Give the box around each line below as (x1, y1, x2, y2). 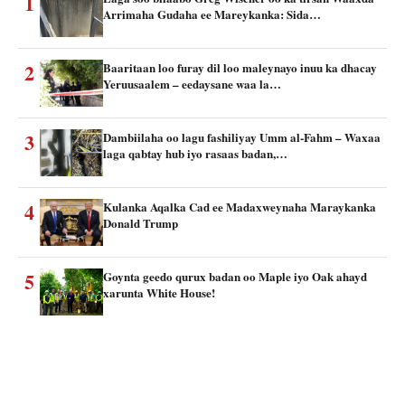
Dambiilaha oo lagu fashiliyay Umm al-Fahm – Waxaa (103, 127, 381, 146)
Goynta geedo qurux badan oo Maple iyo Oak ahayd (103, 267, 367, 285)
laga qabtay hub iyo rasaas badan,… (103, 144, 287, 162)
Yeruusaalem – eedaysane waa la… (103, 74, 281, 92)
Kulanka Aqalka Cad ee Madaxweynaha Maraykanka (103, 197, 376, 215)
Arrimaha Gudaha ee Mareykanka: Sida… (103, 5, 321, 23)
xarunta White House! (103, 283, 215, 301)
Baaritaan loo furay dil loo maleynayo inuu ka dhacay (103, 58, 377, 76)
